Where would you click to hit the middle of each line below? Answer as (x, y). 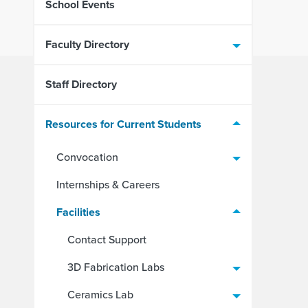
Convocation (87, 157)
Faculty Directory (87, 44)
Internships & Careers (108, 185)
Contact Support (107, 240)
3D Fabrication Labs (116, 267)
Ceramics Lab (100, 295)
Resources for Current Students (123, 124)
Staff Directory (81, 84)
